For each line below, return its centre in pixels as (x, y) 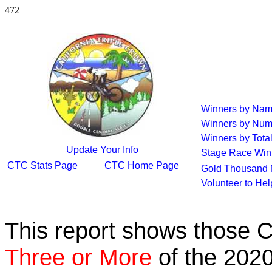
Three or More (78, 257)
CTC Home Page (142, 165)
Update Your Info (102, 150)
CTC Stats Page (42, 165)
